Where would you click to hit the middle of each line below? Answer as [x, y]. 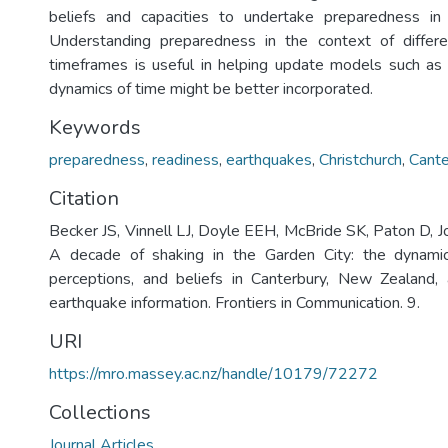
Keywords [95, 127]
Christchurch [360, 160]
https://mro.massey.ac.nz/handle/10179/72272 [213, 374]
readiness [185, 160]
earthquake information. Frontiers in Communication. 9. [234, 303]
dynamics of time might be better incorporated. [211, 89]
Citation [84, 198]
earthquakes [269, 160]
